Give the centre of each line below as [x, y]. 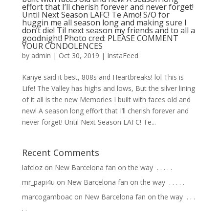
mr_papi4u [38, 182]
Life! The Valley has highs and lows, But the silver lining [108, 88]
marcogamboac [47, 197]
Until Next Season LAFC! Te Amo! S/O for [96, 15]
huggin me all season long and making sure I [104, 22]
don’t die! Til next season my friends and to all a [108, 30]
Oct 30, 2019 [79, 55]
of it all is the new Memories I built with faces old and [106, 99]
